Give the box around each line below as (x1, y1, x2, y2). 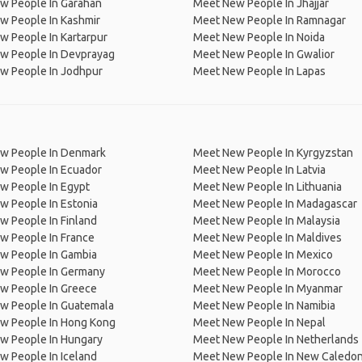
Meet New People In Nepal (193, 316, 326, 329)
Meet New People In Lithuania (193, 180, 342, 193)
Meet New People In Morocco (193, 265, 341, 278)
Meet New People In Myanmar (193, 282, 343, 295)
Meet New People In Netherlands (193, 333, 359, 346)
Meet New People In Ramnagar (193, 14, 346, 27)
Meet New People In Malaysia (193, 214, 340, 227)
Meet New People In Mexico (193, 248, 333, 261)
